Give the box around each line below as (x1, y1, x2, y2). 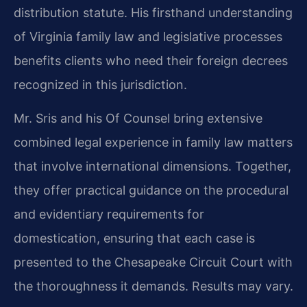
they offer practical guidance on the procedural (14, 183, 288, 198)
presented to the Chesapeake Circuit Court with (14, 255, 293, 270)
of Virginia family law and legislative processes (14, 29, 282, 44)
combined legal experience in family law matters (14, 135, 293, 150)
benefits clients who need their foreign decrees (14, 53, 288, 68)
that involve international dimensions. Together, (14, 159, 291, 174)
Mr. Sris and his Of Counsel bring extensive (14, 111, 262, 126)
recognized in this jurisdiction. (14, 77, 187, 92)
